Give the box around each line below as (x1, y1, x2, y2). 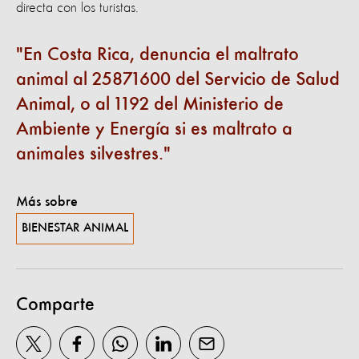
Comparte (16, 295, 95, 315)
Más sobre (16, 194, 78, 209)
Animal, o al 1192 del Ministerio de (16, 95, 284, 115)
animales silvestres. (16, 144, 163, 164)
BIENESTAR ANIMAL (22, 221, 128, 235)
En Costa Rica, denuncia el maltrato (23, 45, 299, 65)
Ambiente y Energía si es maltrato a (16, 119, 292, 139)
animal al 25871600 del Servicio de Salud (16, 70, 340, 90)
